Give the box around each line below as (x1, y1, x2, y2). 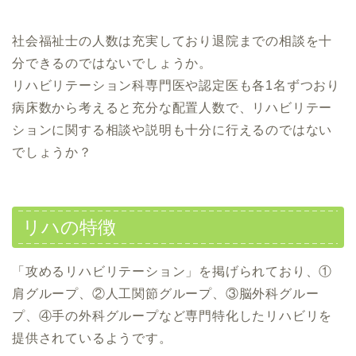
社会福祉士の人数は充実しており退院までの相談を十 (12, 33, 333, 48)
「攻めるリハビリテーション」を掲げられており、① (12, 265, 333, 279)
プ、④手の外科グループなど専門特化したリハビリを (12, 309, 333, 323)
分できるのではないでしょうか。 (12, 56, 212, 70)
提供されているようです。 (12, 331, 172, 346)
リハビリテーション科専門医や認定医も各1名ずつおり (12, 78, 340, 92)
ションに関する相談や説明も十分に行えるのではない (12, 122, 333, 137)
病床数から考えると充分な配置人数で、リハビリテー (12, 100, 333, 114)
